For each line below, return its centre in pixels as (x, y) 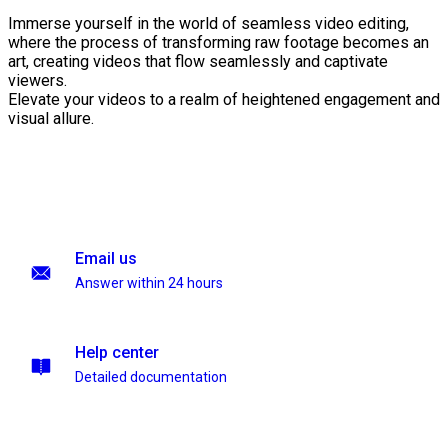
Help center (117, 352)
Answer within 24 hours (149, 283)
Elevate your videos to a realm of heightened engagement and (224, 100)
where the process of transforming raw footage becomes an (218, 43)
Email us (106, 258)
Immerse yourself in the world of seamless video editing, (208, 24)
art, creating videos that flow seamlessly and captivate (198, 62)
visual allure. (51, 119)
